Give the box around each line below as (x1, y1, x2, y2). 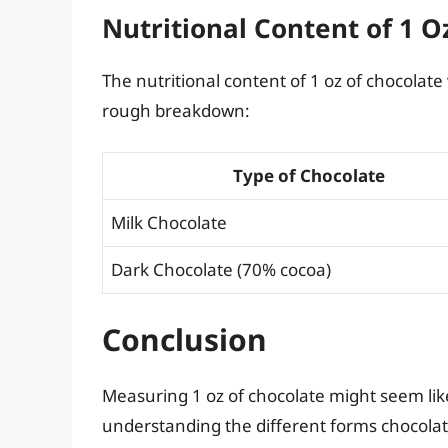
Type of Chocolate (232, 163, 385, 187)
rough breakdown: (102, 99, 250, 123)
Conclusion (102, 319, 267, 361)
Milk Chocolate (111, 210, 227, 234)
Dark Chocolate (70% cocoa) (111, 257, 331, 281)
